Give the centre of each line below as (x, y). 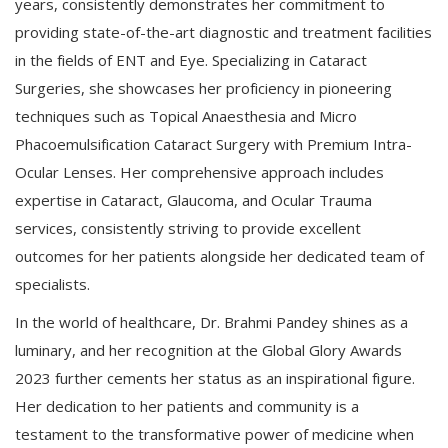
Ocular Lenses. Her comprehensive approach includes (199, 171)
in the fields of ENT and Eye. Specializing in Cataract (191, 59)
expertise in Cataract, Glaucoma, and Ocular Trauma (193, 199)
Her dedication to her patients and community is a (187, 405)
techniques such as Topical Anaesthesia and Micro (186, 115)
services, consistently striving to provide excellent (188, 227)
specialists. (52, 283)
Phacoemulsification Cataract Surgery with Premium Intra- (213, 143)
